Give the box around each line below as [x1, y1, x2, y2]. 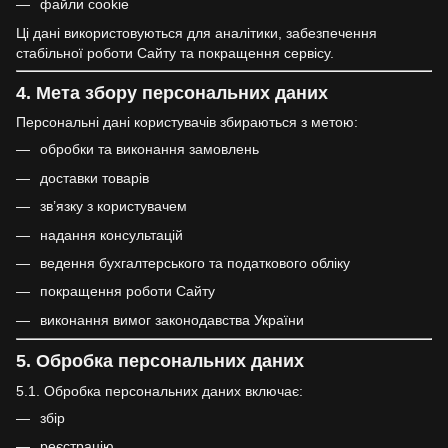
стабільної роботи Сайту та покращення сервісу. [16, 44, 334, 61]
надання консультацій [40, 226, 183, 243]
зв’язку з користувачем [40, 198, 187, 215]
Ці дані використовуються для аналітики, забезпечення [16, 24, 377, 41]
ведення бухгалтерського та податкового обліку [40, 254, 350, 271]
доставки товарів [40, 169, 149, 186]
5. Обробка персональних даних [16, 351, 304, 372]
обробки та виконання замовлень [40, 141, 259, 158]
